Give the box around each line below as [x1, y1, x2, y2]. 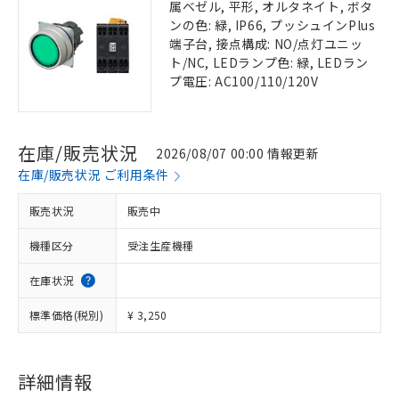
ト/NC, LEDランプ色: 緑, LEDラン [169, 53, 369, 71]
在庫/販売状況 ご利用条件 [18, 166, 169, 183]
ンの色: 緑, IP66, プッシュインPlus [169, 16, 376, 34]
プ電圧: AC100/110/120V [169, 72, 319, 90]
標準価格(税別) [29, 307, 104, 322]
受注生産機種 [127, 238, 194, 253]
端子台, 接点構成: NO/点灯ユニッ [169, 35, 363, 53]
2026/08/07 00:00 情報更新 [156, 143, 320, 162]
